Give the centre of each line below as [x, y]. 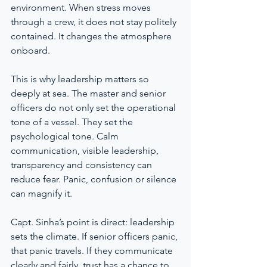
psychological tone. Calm [66, 136]
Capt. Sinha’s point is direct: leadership [94, 222]
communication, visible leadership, [86, 150]
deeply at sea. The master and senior [89, 93]
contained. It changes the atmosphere [92, 36]
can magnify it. [41, 193]
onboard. [30, 50]
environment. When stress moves [82, 7]
